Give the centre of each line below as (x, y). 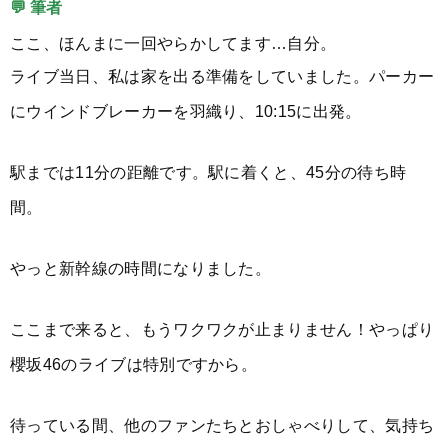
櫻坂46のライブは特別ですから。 (134, 363)
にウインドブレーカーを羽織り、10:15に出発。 (186, 110)
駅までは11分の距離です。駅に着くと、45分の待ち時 (208, 171)
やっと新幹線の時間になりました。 (141, 267)
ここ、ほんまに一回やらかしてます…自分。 (173, 42)
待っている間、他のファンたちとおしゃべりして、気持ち (222, 424)
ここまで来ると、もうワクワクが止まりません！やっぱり (222, 328)
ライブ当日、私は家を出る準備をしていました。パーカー (222, 75)
